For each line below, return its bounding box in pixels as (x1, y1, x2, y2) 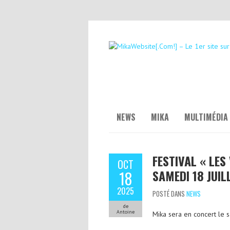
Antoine (117, 208, 135, 215)
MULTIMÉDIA (184, 111, 228, 123)
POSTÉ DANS (152, 188, 186, 199)
